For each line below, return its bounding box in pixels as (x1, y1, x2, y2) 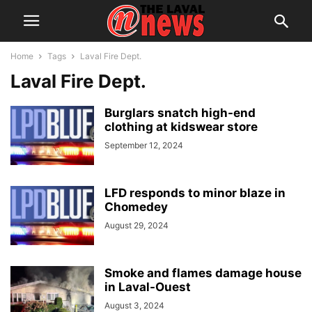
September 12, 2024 (104, 140, 183, 150)
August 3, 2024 (104, 300, 164, 311)
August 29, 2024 (104, 220, 169, 231)
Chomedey (104, 200, 168, 214)
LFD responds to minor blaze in (104, 186, 286, 200)
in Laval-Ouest (104, 280, 191, 294)
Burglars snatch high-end (104, 106, 256, 120)
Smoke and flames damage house (104, 266, 302, 280)
